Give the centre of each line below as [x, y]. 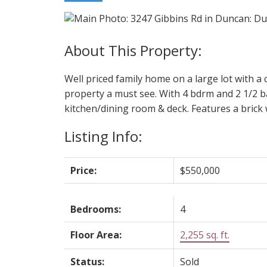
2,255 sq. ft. [204, 235]
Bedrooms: [95, 209]
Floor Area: [96, 235]
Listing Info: [103, 136]
